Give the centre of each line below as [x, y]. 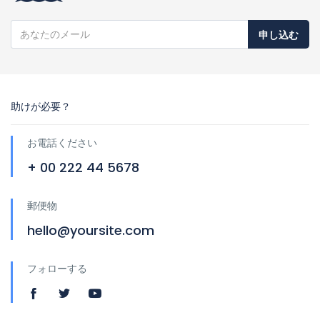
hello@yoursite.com [91, 230]
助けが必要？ [41, 106]
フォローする [57, 268]
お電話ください [62, 142]
